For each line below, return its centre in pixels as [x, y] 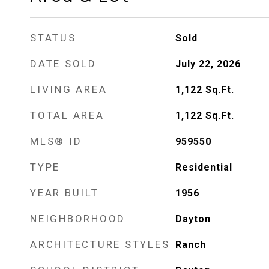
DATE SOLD [63, 64]
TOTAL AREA [67, 115]
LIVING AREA [69, 89]
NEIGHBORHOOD [78, 219]
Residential [204, 167]
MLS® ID [56, 141]
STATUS [53, 38]
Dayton [193, 219]
